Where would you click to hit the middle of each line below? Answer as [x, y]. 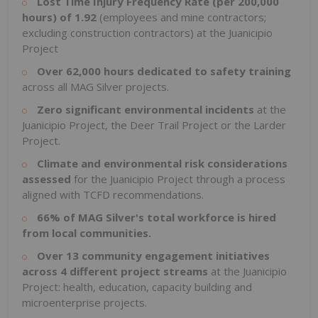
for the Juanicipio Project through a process [180, 179]
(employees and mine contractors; [183, 17]
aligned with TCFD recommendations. [113, 195]
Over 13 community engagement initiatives [153, 256]
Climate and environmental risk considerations [162, 164]
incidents [231, 110]
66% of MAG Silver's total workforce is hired [157, 218]
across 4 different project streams [116, 272]
